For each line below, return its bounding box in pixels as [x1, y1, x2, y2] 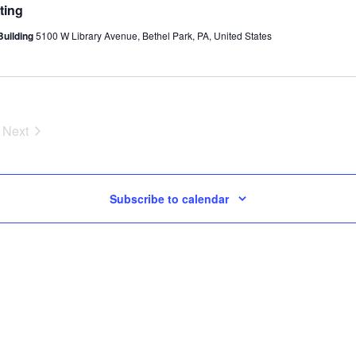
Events [14, 138, 54, 157]
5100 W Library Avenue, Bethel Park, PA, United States [35, 29, 272, 42]
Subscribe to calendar [110, 191, 229, 207]
